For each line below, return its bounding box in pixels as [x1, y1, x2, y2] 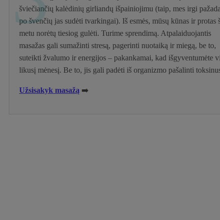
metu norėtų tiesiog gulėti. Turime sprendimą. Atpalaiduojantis [19, 28, 211, 37]
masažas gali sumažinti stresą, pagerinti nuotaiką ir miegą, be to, [19, 41, 216, 50]
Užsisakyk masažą [19, 85, 80, 94]
